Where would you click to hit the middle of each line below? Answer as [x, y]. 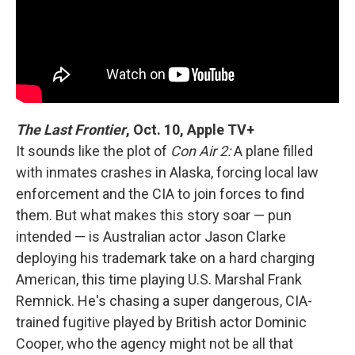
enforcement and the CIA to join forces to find [160, 193]
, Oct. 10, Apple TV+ [190, 129]
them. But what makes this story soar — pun [154, 215]
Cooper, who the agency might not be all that [155, 343]
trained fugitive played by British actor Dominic [161, 322]
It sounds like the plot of [93, 151]
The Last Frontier [71, 129]
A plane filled [272, 151]
